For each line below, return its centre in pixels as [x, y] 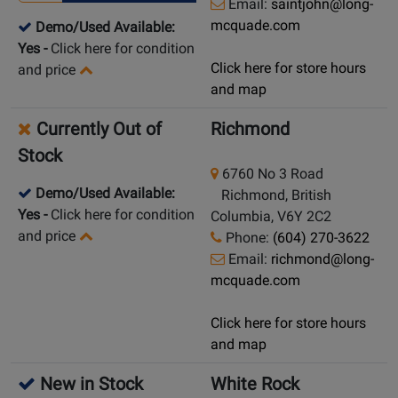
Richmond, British [271, 195]
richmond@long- [322, 259]
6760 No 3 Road [271, 174]
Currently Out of [97, 129]
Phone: [247, 238]
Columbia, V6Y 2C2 [271, 217]
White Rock [255, 384]
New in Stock [89, 384]
